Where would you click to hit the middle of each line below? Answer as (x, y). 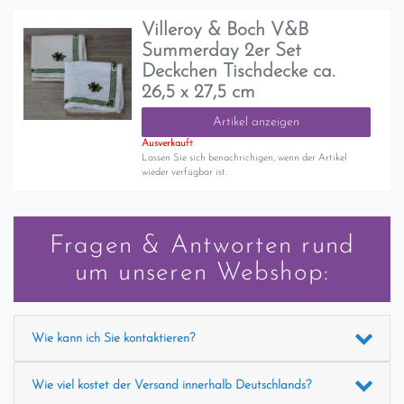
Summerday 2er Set (222, 51)
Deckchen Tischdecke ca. (239, 72)
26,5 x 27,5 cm (199, 93)
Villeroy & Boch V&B (225, 31)
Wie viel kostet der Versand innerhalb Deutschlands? (171, 385)
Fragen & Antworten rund (202, 246)
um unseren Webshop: (202, 273)
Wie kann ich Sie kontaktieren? (113, 338)
